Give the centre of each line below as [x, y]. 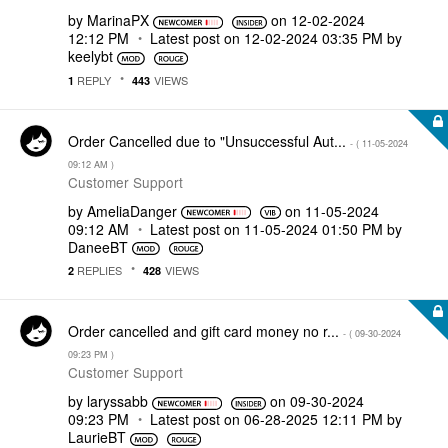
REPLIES [98, 270]
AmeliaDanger [132, 210]
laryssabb [117, 401]
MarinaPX [118, 20]
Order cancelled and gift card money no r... [205, 331]
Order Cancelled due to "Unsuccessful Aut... [209, 140]
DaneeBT [98, 246]
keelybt [90, 56]
